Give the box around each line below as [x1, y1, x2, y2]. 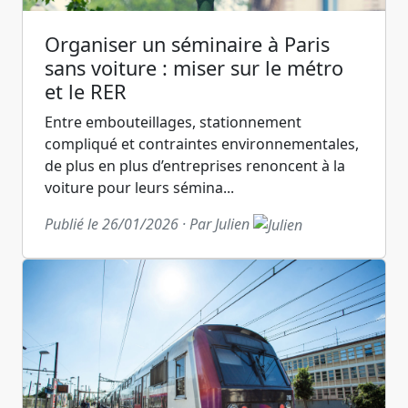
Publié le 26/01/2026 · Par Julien [45, 213, 253, 234]
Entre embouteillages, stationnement [45, 111, 301, 132]
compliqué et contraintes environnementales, [45, 133, 359, 154]
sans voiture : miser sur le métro [45, 54, 343, 81]
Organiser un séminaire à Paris [45, 30, 330, 57]
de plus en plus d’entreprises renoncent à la [45, 155, 345, 176]
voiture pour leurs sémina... [45, 177, 234, 198]
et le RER [45, 77, 127, 105]
